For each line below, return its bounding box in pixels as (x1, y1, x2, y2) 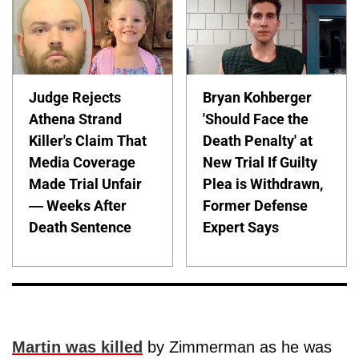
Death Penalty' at (203, 132, 313, 150)
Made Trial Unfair (29, 175, 142, 193)
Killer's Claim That (29, 132, 147, 150)
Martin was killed (12, 338, 143, 357)
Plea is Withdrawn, (203, 175, 324, 193)
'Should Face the (203, 111, 309, 128)
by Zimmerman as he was (143, 338, 332, 357)
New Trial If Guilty (203, 154, 318, 171)
